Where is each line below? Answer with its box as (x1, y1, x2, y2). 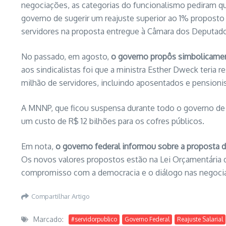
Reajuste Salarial (177, 215, 223, 223)
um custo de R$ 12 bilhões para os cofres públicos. (21, 116, 204, 127)
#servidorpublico (71, 215, 117, 223)
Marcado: (33, 215, 64, 224)
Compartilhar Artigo (31, 192, 90, 200)
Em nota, (21, 141, 55, 152)
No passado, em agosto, (21, 51, 111, 62)
